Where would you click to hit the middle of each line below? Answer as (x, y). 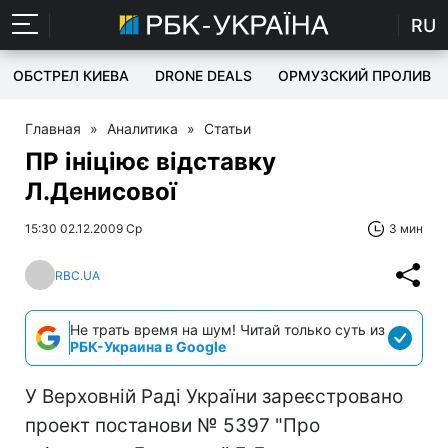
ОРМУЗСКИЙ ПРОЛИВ (354, 75)
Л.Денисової (101, 191)
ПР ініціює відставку (150, 161)
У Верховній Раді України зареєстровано (214, 396)
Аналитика (142, 128)
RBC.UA (77, 275)
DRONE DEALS (203, 75)
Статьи (227, 128)
